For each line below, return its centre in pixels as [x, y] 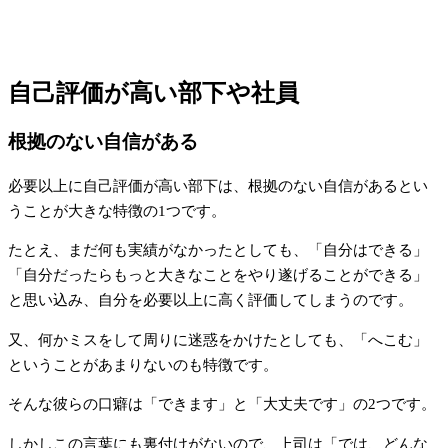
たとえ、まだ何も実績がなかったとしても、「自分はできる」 [218, 250]
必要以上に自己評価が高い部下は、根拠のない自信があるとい [218, 185]
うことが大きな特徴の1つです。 [117, 210]
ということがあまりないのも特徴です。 [143, 364]
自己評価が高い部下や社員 [153, 93]
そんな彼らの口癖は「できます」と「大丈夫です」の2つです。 [222, 404]
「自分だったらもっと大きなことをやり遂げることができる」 [218, 275]
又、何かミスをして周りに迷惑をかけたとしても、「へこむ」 [218, 339]
